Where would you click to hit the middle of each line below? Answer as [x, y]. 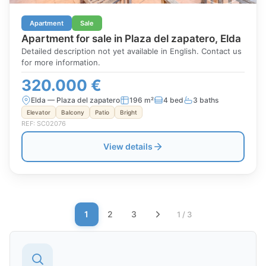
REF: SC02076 [44, 123]
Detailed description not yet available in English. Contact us [132, 51]
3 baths [206, 100]
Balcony [73, 112]
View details [128, 146]
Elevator [39, 112]
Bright [129, 112]
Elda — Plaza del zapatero [75, 100]
